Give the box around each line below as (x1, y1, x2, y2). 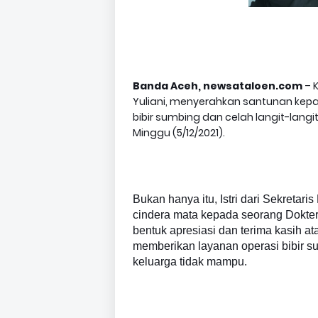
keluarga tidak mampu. (133, 256, 247, 268)
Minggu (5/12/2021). (133, 126, 225, 141)
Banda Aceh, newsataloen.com (133, 79, 302, 94)
